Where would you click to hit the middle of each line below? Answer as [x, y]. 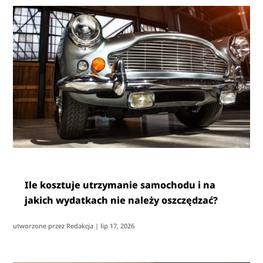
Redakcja [80, 225]
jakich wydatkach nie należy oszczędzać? [122, 200]
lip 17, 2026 [118, 225]
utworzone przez [40, 225]
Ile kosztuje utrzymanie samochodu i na [120, 185]
